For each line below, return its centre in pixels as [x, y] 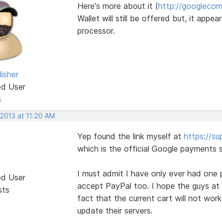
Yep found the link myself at [130, 136]
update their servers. [115, 210]
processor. [96, 30]
